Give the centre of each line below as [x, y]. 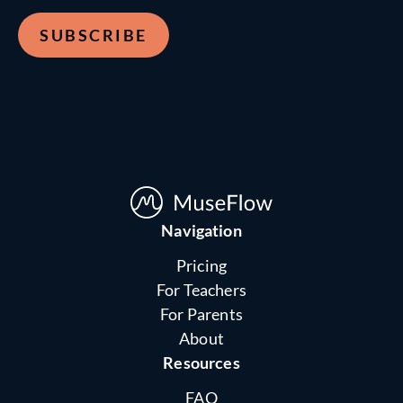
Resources [201, 363]
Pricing [201, 266]
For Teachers [201, 290]
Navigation [201, 231]
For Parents [201, 314]
